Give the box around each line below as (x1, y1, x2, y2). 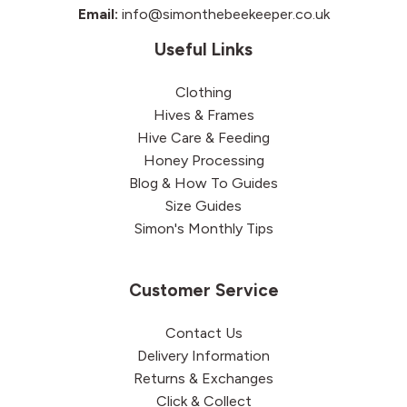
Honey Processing (143, 152, 264, 170)
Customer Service (128, 280, 279, 302)
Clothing (175, 84, 232, 102)
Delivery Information (137, 347, 270, 365)
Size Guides (165, 197, 242, 215)
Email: (77, 5, 122, 24)
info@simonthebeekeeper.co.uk (121, 5, 330, 24)
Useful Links (154, 39, 253, 61)
